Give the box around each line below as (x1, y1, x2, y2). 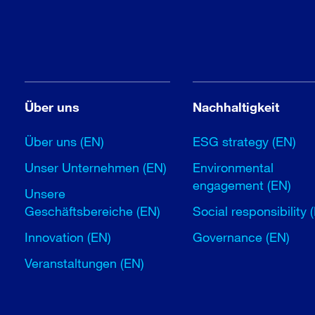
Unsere (25, 186, 66, 202)
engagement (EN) (193, 177, 292, 193)
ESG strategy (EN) (193, 134, 297, 150)
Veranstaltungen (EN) (25, 255, 145, 271)
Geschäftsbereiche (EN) (25, 203, 161, 219)
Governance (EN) (193, 229, 290, 245)
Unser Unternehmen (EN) (25, 160, 167, 176)
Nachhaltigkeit (193, 99, 280, 115)
